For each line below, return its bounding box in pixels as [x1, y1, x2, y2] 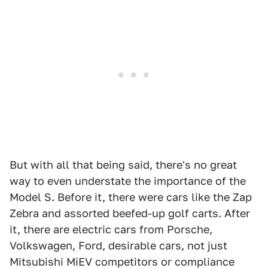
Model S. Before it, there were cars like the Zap [10, 190, 252, 203]
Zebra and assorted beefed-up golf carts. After [10, 206, 250, 220]
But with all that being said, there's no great [10, 158, 237, 171]
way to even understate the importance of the [10, 174, 246, 187]
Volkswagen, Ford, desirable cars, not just [10, 239, 227, 252]
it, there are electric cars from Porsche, [10, 223, 212, 236]
